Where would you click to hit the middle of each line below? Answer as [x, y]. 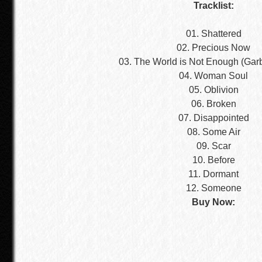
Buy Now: [213, 202]
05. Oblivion [213, 90]
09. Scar [213, 146]
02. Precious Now [213, 48]
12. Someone [213, 188]
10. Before [213, 160]
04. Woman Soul [213, 76]
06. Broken [213, 104]
